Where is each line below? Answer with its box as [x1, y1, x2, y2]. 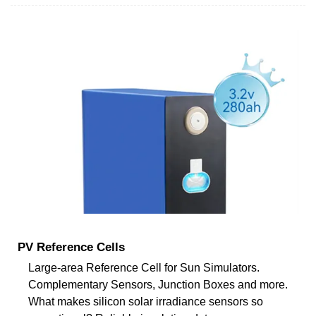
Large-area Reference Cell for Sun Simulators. [28, 261, 260, 274]
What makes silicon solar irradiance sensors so [28, 295, 263, 308]
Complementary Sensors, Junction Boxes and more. [28, 278, 288, 291]
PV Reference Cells [18, 240, 125, 254]
